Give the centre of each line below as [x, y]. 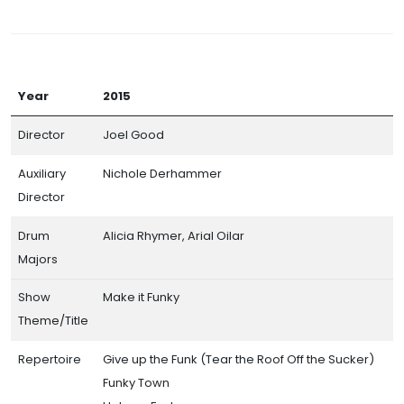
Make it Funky [141, 297]
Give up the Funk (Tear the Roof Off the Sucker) [239, 359]
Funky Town [136, 382]
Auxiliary [42, 173]
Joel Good [133, 134]
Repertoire [50, 359]
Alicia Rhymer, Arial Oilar [174, 235]
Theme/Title [53, 320]
